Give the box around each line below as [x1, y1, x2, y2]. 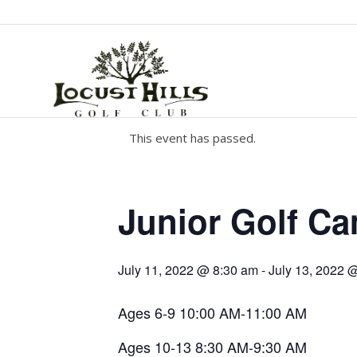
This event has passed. [129, 130, 256, 146]
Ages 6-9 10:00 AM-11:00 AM [118, 302, 307, 323]
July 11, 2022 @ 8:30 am [118, 261, 258, 279]
